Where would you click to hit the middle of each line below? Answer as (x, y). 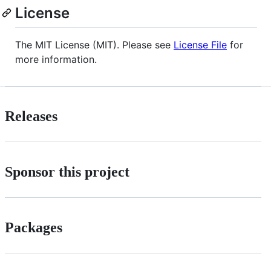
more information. (56, 59)
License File (200, 44)
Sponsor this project (67, 172)
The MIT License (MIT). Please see (94, 44)
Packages (34, 228)
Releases (31, 116)
